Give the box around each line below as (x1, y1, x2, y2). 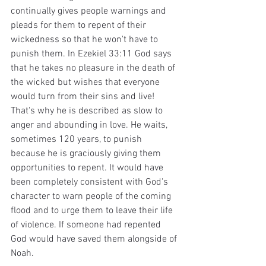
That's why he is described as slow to (11, 104, 165, 117)
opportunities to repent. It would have (11, 161, 166, 174)
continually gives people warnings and (11, 5, 169, 17)
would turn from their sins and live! (11, 90, 157, 103)
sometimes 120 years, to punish (11, 133, 144, 145)
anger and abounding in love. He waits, (11, 119, 170, 131)
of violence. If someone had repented (11, 218, 163, 231)
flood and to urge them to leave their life (11, 204, 175, 217)
